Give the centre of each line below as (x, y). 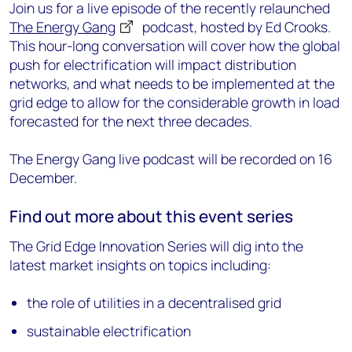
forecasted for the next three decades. (131, 121)
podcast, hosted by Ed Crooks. (235, 26)
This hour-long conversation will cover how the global (175, 45)
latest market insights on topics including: (140, 264)
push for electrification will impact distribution (153, 64)
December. (43, 177)
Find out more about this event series (151, 216)
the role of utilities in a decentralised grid (154, 302)
